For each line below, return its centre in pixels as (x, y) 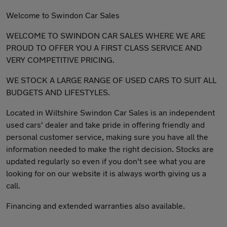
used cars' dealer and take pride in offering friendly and (105, 124)
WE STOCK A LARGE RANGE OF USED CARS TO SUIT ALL (111, 80)
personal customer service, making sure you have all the (107, 137)
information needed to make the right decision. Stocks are (110, 149)
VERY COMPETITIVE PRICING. (60, 60)
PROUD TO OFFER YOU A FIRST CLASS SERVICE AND (104, 47)
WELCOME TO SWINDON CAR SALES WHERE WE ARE (106, 35)
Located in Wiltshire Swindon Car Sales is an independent (110, 112)
